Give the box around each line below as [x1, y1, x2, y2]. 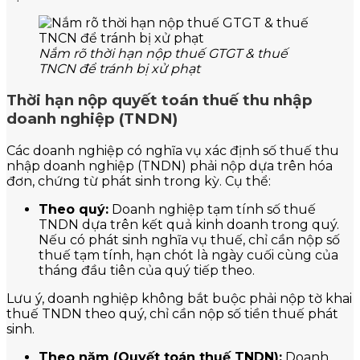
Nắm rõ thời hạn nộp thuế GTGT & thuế [39, 45, 288, 61]
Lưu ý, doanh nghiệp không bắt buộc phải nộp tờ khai [6, 291, 352, 307]
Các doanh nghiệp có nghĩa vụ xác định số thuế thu [6, 143, 339, 159]
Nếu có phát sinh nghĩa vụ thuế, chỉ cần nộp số [39, 232, 340, 248]
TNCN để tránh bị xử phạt [39, 60, 200, 76]
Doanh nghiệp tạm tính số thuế [108, 202, 316, 218]
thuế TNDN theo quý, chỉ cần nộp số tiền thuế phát [6, 306, 338, 322]
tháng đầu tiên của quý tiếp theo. [39, 263, 255, 279]
